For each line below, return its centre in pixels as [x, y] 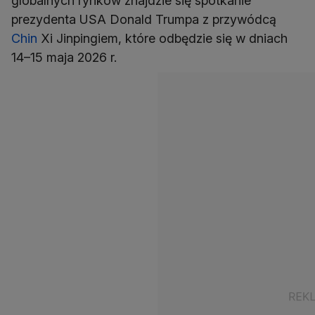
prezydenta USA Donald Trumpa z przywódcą [144, 20]
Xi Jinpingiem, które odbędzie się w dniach [162, 39]
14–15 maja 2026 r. [64, 58]
